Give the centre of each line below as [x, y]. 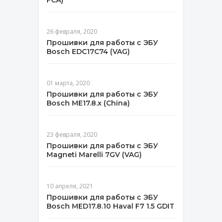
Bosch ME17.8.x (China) [88, 103]
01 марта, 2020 [68, 83]
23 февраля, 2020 [72, 135]
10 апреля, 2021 [70, 186]
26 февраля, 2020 [72, 31]
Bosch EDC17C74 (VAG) [88, 52]
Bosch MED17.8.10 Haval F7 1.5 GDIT [111, 206]
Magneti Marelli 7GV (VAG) [94, 155]
